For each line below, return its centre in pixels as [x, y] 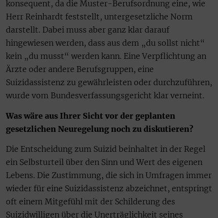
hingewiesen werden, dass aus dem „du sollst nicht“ [105, 43]
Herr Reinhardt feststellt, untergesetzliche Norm [99, 17]
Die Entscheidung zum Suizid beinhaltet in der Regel [106, 149]
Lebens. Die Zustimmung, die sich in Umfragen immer [109, 175]
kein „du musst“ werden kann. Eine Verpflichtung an [106, 56]
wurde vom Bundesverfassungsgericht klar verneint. [105, 96]
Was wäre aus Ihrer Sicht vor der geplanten [91, 116]
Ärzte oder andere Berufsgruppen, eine [80, 69]
